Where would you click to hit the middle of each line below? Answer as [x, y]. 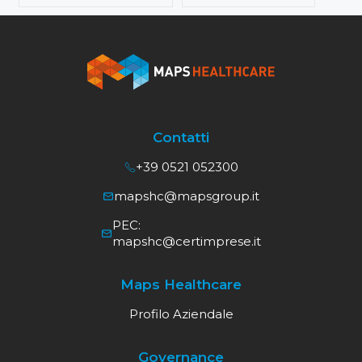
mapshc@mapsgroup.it [187, 196]
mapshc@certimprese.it [187, 242]
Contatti [181, 138]
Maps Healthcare [181, 285]
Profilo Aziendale [181, 314]
